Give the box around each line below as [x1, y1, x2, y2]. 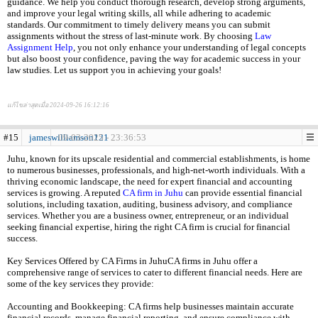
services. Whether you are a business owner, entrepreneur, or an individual [7, 210, 289, 221]
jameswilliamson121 [29, 132, 109, 143]
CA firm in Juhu [123, 187, 183, 198]
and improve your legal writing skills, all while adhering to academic [7, 8, 271, 18]
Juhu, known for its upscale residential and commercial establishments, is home [7, 153, 310, 164]
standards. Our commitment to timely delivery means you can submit [7, 19, 270, 30]
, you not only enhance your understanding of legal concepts [73, 42, 306, 53]
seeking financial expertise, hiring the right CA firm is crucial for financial [7, 221, 290, 232]
